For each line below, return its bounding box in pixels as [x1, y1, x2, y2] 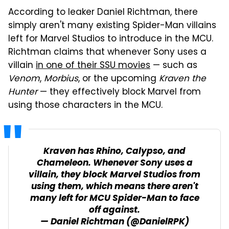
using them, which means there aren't [31, 179, 198, 194]
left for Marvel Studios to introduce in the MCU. [8, 32, 213, 47]
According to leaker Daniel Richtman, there [8, 5, 198, 20]
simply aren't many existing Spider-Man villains [8, 18, 216, 33]
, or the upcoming [78, 72, 159, 86]
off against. [89, 202, 140, 218]
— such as [150, 58, 197, 73]
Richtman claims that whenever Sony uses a [8, 45, 207, 60]
